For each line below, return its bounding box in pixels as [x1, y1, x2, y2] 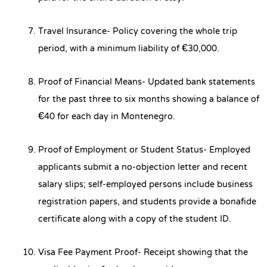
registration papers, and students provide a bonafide [38, 191, 256, 214]
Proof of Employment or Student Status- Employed [38, 139, 250, 162]
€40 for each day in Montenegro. [38, 105, 175, 129]
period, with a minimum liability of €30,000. [38, 38, 219, 61]
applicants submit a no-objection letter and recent [38, 156, 247, 179]
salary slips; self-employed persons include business [38, 173, 253, 197]
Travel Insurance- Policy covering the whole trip [38, 20, 237, 44]
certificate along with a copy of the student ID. [38, 208, 231, 231]
